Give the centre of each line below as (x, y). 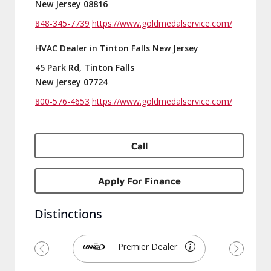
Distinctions (68, 214)
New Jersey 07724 (71, 82)
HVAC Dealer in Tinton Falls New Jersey (117, 48)
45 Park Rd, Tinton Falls (85, 67)
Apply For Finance (139, 181)
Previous (61, 254)
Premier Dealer (148, 247)
